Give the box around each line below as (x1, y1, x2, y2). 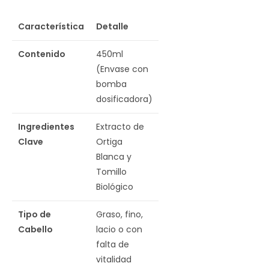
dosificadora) (96, 93, 153, 105)
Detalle (96, 20, 128, 32)
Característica (18, 20, 84, 32)
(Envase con (96, 63, 148, 75)
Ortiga (96, 136, 122, 148)
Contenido (18, 48, 65, 60)
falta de (96, 238, 129, 250)
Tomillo (96, 166, 127, 178)
